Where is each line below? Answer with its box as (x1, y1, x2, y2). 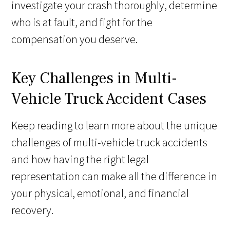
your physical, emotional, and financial (11, 185, 189, 200)
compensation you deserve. (11, 31, 138, 46)
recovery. (11, 202, 54, 217)
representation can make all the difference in (11, 168, 218, 183)
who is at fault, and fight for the (11, 14, 153, 29)
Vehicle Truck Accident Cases (11, 88, 207, 109)
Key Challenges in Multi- (11, 68, 178, 88)
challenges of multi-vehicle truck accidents (11, 135, 208, 149)
